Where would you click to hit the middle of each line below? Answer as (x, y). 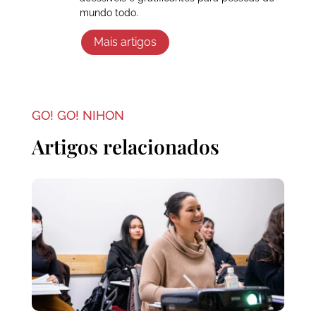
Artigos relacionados (125, 147)
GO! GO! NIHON (78, 116)
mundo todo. (109, 12)
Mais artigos (125, 42)
